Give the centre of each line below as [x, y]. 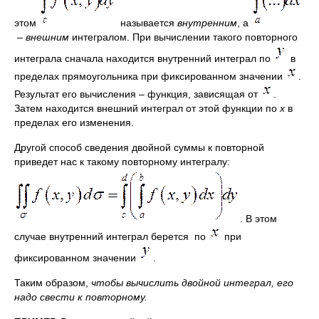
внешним [47, 37]
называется [147, 23]
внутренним [207, 23]
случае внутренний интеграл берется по [111, 236]
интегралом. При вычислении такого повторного [183, 37]
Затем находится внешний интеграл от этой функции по [147, 108]
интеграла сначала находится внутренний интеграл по [144, 58]
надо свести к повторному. [81, 297]
